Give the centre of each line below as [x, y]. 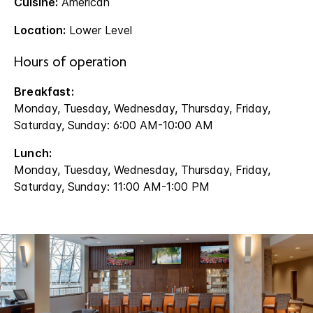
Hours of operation [70, 64]
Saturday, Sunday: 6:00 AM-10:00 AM [114, 125]
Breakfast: [44, 92]
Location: [40, 30]
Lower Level [99, 30]
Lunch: [33, 153]
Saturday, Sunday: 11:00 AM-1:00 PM [112, 187]
